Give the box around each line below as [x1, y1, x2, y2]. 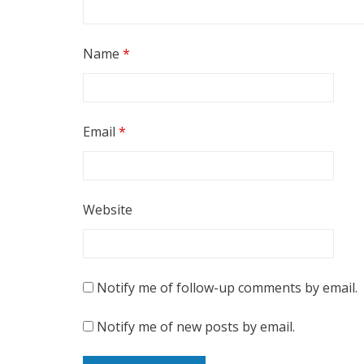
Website [83, 201, 132, 219]
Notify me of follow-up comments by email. [97, 279, 357, 297]
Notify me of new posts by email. [97, 318, 295, 336]
